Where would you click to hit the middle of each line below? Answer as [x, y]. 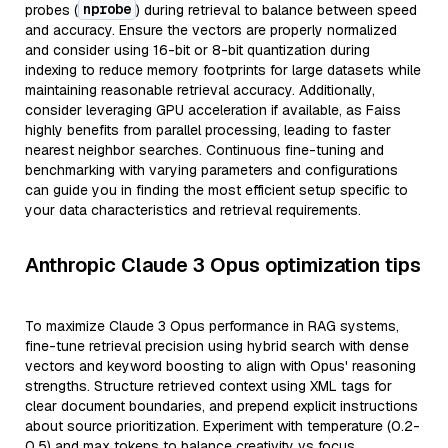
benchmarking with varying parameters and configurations [211, 170]
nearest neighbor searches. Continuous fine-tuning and [204, 150]
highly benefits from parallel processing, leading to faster [208, 130]
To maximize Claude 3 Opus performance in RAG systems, [212, 326]
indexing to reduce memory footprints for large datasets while [223, 70]
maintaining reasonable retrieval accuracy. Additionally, [200, 90]
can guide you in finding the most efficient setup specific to [216, 190]
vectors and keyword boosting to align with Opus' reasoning [220, 366]
